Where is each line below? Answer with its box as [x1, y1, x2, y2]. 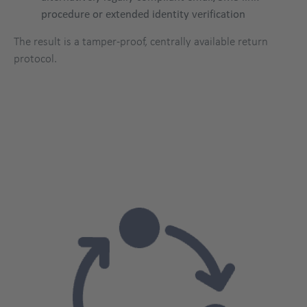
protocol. [14, 51, 57, 65]
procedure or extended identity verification [41, 6, 245, 20]
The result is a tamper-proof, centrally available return [14, 34, 268, 48]
